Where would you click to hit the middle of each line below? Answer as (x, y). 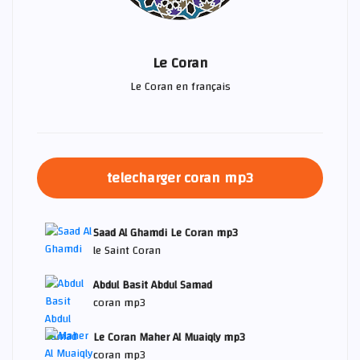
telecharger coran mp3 (180, 178)
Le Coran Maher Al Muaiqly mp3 (169, 337)
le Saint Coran (127, 250)
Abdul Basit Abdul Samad (153, 285)
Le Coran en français (180, 86)
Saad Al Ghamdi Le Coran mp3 (166, 233)
